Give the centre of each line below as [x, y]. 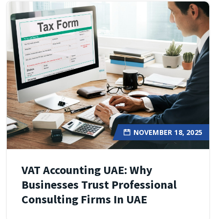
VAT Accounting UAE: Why [87, 170]
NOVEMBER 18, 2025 [168, 132]
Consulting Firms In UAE [84, 199]
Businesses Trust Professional [99, 185]
